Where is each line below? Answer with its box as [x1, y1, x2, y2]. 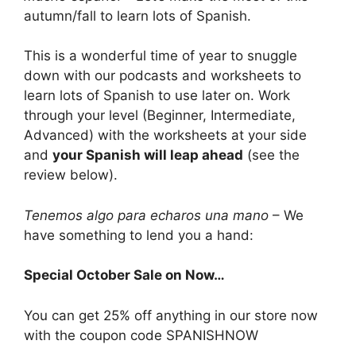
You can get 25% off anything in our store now [24, 307, 318, 323]
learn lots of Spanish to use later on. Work [24, 87, 290, 103]
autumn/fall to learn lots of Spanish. [24, 7, 251, 24]
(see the [243, 147, 300, 163]
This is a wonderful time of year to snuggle [24, 48, 297, 64]
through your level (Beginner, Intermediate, [24, 107, 296, 123]
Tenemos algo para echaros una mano [24, 207, 269, 223]
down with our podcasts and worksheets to [24, 68, 301, 83]
